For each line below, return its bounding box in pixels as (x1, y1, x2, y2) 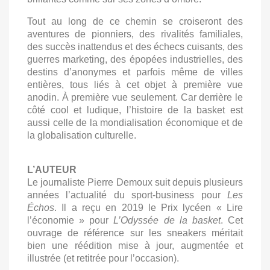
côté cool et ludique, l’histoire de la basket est (27, 105, 243, 115)
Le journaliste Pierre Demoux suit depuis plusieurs (27, 177, 243, 187)
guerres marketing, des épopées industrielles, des (27, 54, 243, 64)
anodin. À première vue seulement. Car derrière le (27, 92, 243, 102)
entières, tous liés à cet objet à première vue (27, 80, 243, 90)
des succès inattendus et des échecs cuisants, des (27, 42, 243, 52)
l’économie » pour (27, 215, 114, 225)
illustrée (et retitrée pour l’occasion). (27, 253, 179, 263)
